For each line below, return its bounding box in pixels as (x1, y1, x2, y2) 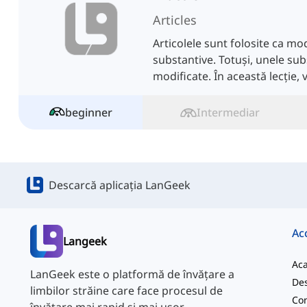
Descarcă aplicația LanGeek (49, 177, 191, 193)
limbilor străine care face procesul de (30, 283, 223, 299)
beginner (64, 105, 112, 121)
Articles (153, 12, 197, 29)
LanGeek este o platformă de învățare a (30, 267, 234, 282)
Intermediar (196, 105, 260, 121)
